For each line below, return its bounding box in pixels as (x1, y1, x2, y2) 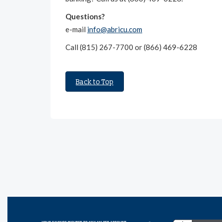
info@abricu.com (87, 24, 142, 34)
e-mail (65, 24, 87, 34)
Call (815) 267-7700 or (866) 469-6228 (65, 42, 197, 52)
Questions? (65, 11, 105, 21)
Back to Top (76, 77, 113, 86)
